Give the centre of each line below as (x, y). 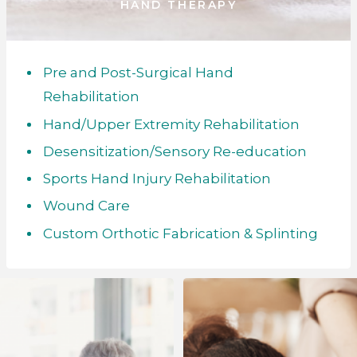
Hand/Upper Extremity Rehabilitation (171, 124)
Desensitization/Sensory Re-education (175, 151)
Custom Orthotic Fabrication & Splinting (180, 233)
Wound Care (86, 206)
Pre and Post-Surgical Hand (138, 73)
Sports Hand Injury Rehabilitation (157, 179)
